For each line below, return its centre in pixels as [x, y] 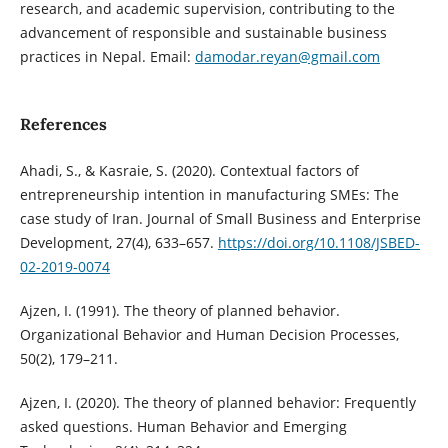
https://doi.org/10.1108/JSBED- [318, 242]
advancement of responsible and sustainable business [203, 32]
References [63, 123]
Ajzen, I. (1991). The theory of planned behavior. [179, 310]
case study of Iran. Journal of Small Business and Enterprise [220, 218]
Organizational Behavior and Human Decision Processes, [209, 334]
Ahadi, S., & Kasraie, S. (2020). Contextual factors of [189, 170]
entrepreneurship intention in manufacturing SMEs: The [209, 194]
